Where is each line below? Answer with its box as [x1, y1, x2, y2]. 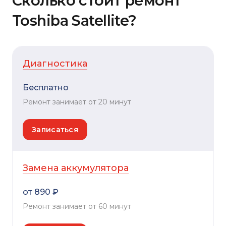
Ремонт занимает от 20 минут [23, 97, 131, 107]
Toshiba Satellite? [12, 12, 137, 30]
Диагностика [23, 58, 87, 70]
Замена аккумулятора [23, 162, 129, 174]
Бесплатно [23, 83, 69, 93]
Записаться [32, 125, 78, 135]
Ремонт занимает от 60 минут [23, 201, 131, 211]
